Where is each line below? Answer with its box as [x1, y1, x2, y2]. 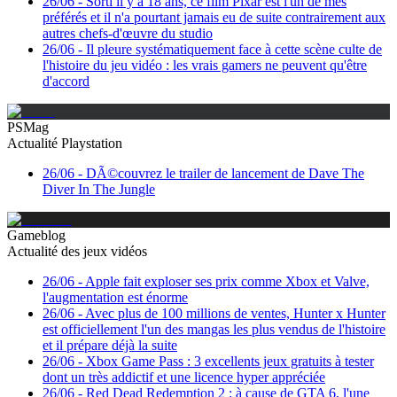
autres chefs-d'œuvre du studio [43, 26, 213, 41]
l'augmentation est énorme [43, 290, 188, 305]
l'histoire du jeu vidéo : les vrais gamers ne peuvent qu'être [43, 58, 367, 73]
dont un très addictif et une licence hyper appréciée [43, 370, 325, 385]
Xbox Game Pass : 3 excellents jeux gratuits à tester [86, 354, 374, 369]
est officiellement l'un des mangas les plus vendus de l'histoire [43, 322, 385, 337]
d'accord [43, 74, 90, 89]
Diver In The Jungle [43, 182, 155, 197]
